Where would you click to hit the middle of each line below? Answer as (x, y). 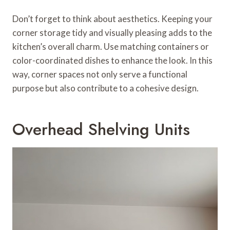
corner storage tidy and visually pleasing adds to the (112, 32)
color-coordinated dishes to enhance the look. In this (112, 60)
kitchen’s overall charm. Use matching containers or (111, 46)
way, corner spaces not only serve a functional (100, 74)
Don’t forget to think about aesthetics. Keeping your (112, 18)
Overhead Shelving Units (101, 129)
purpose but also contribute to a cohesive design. (106, 88)
